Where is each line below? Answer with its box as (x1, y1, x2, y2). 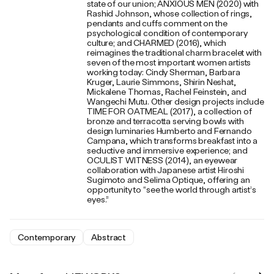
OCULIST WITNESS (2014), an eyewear (87, 155, 238, 165)
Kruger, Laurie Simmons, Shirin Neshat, (87, 76, 236, 87)
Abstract (91, 232, 127, 242)
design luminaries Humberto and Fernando (87, 125, 252, 136)
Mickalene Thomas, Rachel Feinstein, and (87, 86, 246, 97)
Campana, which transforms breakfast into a (87, 135, 258, 146)
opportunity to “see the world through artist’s (87, 184, 256, 194)
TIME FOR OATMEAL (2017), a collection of (87, 106, 252, 116)
